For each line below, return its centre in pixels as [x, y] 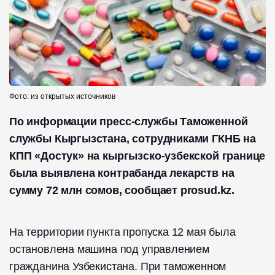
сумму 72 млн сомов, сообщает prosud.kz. [122, 190]
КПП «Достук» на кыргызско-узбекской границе [137, 156]
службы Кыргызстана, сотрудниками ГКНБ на [133, 138]
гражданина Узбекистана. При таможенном [118, 266]
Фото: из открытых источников [62, 96]
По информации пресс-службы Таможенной [129, 121]
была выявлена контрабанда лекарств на [122, 173]
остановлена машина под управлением [109, 249]
